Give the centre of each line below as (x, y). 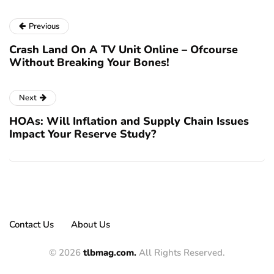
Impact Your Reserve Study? (83, 134)
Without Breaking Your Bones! (89, 62)
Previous (44, 26)
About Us (91, 224)
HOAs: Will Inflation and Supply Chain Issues (129, 121)
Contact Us (31, 224)
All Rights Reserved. (181, 252)
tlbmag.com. (110, 252)
